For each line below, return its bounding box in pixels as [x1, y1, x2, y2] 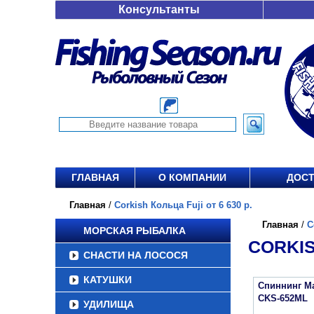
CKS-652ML [258, 293, 308, 303]
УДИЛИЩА [83, 299, 134, 310]
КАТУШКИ [83, 274, 132, 285]
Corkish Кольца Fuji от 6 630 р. [114, 200, 252, 210]
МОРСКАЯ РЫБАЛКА [83, 225, 186, 236]
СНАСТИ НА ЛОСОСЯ [83, 250, 188, 261]
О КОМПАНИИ [158, 172, 226, 183]
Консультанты [118, 4, 200, 15]
